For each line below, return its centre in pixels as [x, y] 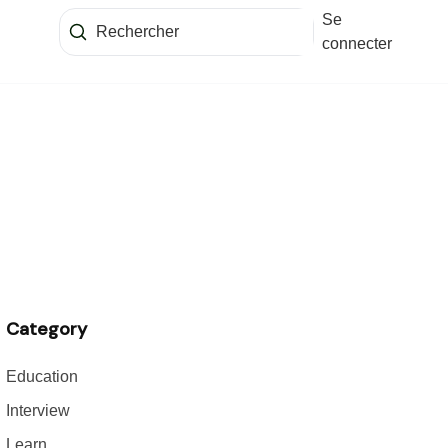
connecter [357, 43]
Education [42, 376]
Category [46, 329]
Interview [38, 410]
